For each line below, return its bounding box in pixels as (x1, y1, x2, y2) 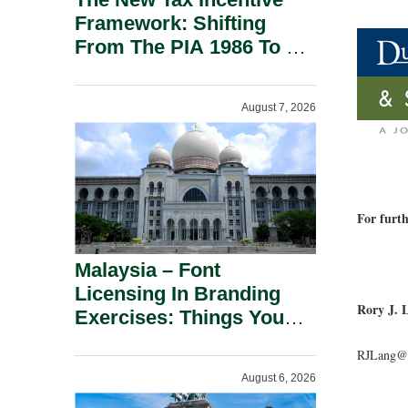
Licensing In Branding (75, 282, 280, 305)
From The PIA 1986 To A (75, 36, 301, 58)
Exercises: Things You (75, 306, 284, 329)
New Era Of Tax (75, 59, 219, 82)
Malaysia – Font (75, 259, 220, 281)
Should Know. (75, 330, 205, 352)
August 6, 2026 (241, 372, 316, 384)
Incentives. (75, 83, 176, 106)
